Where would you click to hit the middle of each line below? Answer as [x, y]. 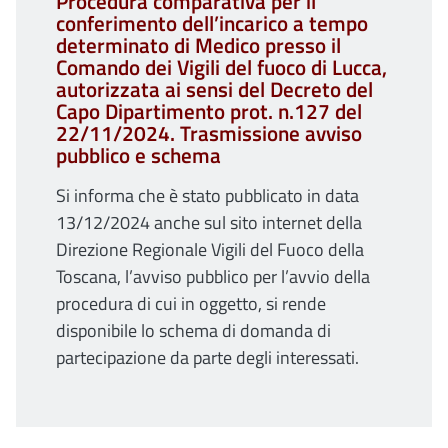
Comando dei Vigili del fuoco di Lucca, [221, 66]
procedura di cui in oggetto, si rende [191, 303]
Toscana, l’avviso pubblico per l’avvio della [213, 276]
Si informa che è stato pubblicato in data [207, 195]
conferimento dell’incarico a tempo [212, 22]
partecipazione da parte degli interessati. [207, 357]
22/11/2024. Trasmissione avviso [209, 132]
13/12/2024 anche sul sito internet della [209, 222]
